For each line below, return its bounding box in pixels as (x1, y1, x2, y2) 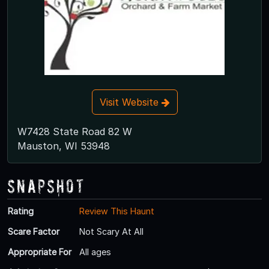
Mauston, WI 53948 (17, 139, 110, 152)
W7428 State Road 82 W (17, 125, 132, 138)
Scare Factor (8, 226, 59, 237)
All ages (79, 246, 111, 257)
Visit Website (99, 95, 162, 108)
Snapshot (7, 175, 85, 196)
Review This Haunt (79, 205, 154, 216)
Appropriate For (8, 246, 71, 257)
